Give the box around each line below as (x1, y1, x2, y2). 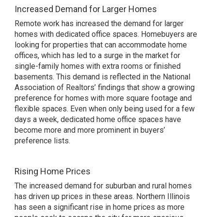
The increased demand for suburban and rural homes (15, 181, 192, 190)
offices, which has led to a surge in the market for (15, 51, 180, 60)
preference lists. (15, 136, 70, 145)
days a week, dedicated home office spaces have (15, 115, 181, 124)
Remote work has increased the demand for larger (15, 19, 184, 28)
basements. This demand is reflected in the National (15, 72, 190, 81)
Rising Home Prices (15, 166, 91, 176)
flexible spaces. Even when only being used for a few (15, 104, 195, 113)
